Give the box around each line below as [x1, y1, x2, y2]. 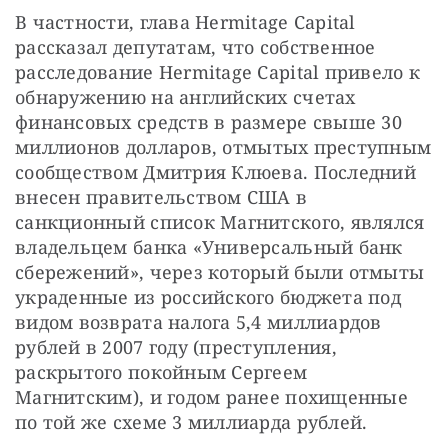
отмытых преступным [222, 135, 432, 160]
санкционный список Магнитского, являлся [15, 210, 425, 235]
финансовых [15, 110, 132, 135]
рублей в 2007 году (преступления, [15, 335, 337, 360]
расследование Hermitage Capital [15, 60, 320, 85]
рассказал [15, 35, 108, 60]
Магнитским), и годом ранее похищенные [15, 385, 408, 410]
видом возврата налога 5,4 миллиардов [15, 310, 382, 335]
